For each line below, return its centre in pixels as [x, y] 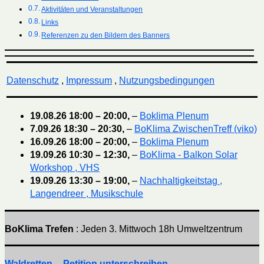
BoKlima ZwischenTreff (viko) [195, 129]
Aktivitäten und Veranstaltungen [92, 10]
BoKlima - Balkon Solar [188, 155]
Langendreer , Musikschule [86, 194]
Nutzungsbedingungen [166, 81]
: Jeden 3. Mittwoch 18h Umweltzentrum [158, 229]
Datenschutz [32, 81]
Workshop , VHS [65, 168]
